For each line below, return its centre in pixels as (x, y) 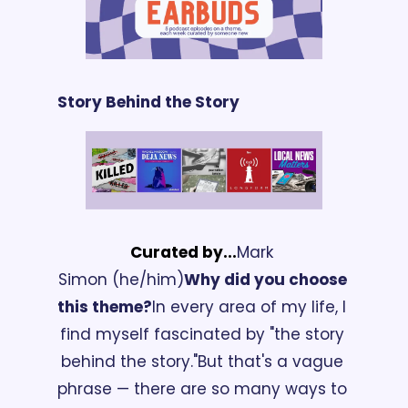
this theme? (105, 307)
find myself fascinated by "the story (202, 335)
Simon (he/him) (121, 280)
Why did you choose (265, 280)
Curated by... (184, 253)
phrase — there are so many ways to (202, 389)
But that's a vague (270, 362)
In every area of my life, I (249, 307)
